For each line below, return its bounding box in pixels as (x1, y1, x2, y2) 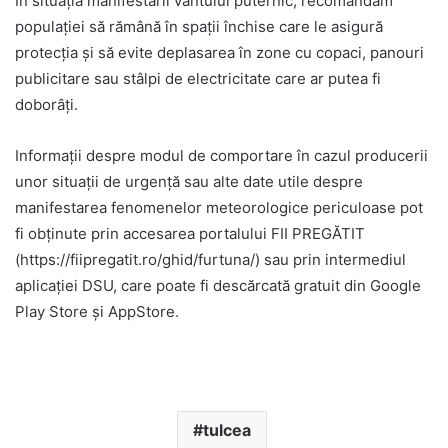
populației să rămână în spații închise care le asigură (15, 16, 383, 36)
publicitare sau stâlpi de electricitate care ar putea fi (15, 68, 381, 88)
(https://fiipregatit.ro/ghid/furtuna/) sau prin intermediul (15, 249, 406, 269)
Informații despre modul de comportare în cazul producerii (15, 145, 428, 165)
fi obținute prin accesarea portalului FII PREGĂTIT (15, 223, 365, 243)
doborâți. (15, 94, 78, 114)
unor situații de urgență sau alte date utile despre (15, 171, 363, 191)
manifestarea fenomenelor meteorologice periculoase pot (15, 197, 423, 217)
